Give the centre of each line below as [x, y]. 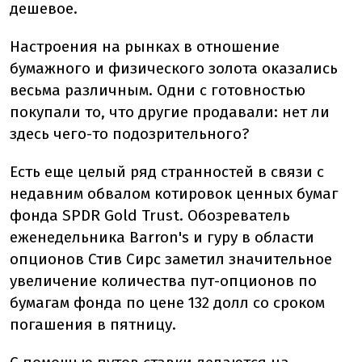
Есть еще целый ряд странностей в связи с [167, 172]
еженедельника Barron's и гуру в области [162, 237]
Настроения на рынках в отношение [145, 46]
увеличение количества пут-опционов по [163, 281]
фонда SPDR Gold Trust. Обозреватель [150, 215]
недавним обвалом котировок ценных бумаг [174, 194]
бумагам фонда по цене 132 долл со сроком [167, 303]
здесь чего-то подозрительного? [129, 134]
